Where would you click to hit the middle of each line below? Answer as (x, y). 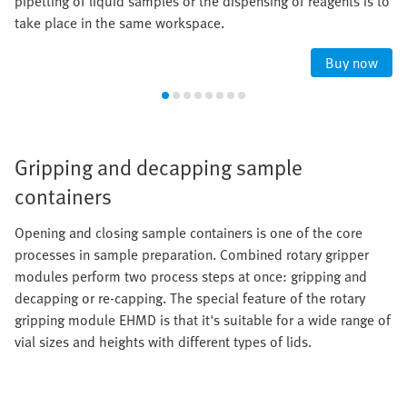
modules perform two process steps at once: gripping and (191, 276)
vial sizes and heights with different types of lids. (163, 341)
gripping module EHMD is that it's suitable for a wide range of (203, 319)
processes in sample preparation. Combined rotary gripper (192, 254)
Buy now (352, 62)
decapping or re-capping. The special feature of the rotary (190, 298)
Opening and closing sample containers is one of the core (189, 232)
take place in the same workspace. (119, 22)
